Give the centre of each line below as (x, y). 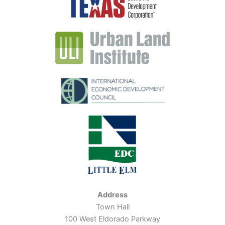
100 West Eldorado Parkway (113, 219)
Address (113, 195)
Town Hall (113, 207)
